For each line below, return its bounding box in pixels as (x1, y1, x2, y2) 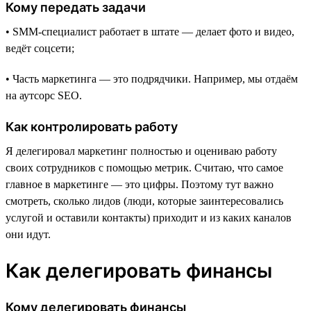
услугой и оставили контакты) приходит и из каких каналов (6, 211, 292, 224)
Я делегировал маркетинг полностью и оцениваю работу (6, 144, 277, 157)
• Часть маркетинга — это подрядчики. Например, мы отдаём (6, 72, 298, 85)
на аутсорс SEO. (6, 89, 82, 101)
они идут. (6, 228, 51, 240)
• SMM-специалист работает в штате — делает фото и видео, (6, 25, 294, 37)
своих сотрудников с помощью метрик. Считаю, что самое (6, 161, 283, 174)
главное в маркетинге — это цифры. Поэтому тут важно (6, 178, 274, 190)
